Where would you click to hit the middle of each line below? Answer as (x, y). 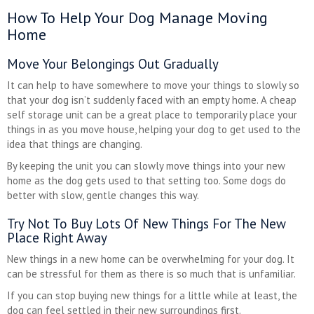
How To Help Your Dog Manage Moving (137, 18)
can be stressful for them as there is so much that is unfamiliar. (151, 274)
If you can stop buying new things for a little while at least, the (152, 296)
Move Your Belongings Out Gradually (113, 64)
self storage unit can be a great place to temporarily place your (152, 115)
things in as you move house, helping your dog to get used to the (154, 130)
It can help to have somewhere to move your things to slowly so (153, 86)
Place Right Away (57, 238)
